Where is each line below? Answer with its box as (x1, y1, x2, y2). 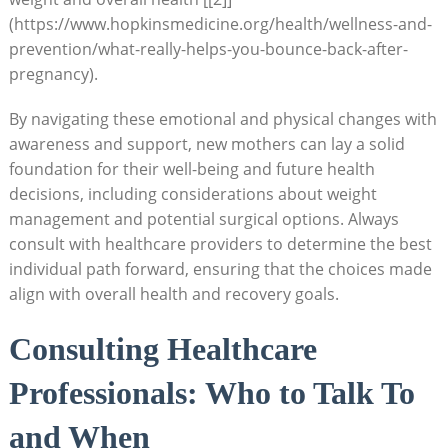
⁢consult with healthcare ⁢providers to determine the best (8, 232, 432, 255)
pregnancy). (8, 62, 98, 85)
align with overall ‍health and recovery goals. (8, 282, 339, 305)
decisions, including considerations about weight (8, 182, 377, 205)
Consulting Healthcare (8, 330, 317, 367)
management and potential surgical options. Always (8, 207, 399, 230)
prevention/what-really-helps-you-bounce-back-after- (8, 37, 408, 60)
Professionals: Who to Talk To (8, 374, 415, 411)
